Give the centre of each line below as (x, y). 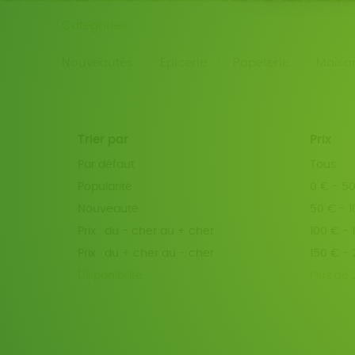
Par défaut (107, 165)
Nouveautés (98, 63)
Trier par (103, 140)
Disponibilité (111, 276)
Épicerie (183, 63)
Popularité (105, 187)
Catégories (95, 26)
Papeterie (261, 63)
